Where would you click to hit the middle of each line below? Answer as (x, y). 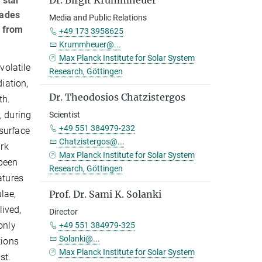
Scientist (64, 115)
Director (63, 212)
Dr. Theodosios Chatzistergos (117, 97)
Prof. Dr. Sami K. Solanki (105, 194)
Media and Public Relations (98, 18)
